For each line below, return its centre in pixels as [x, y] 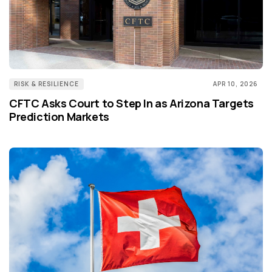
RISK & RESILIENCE [46, 84]
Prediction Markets [59, 117]
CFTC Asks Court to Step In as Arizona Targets [132, 104]
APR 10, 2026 [236, 84]
